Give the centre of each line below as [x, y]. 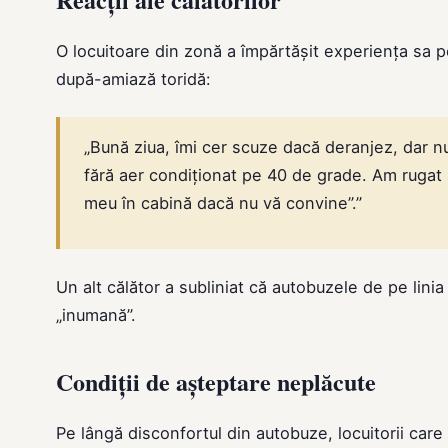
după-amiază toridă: [133, 78]
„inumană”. [96, 314]
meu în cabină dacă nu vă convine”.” [223, 202]
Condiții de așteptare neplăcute [216, 381]
